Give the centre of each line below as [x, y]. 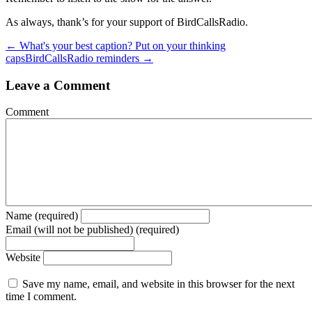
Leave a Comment [58, 85]
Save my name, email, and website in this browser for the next [158, 284]
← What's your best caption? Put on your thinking [116, 45]
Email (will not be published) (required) [92, 230]
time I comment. [41, 297]
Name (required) [42, 216]
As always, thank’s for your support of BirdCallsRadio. [127, 22]
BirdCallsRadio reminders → [89, 58]
